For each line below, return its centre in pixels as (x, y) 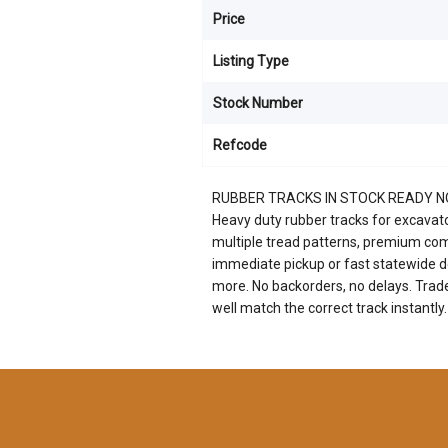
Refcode (240, 145)
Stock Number (258, 103)
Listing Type (251, 61)
